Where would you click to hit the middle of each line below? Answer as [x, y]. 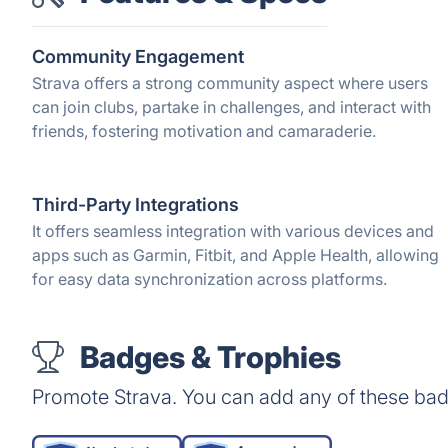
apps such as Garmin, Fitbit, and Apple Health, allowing [235, 255]
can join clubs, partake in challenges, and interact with [231, 107]
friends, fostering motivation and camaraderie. [204, 131]
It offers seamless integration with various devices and [233, 231]
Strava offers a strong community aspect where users [230, 83]
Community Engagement [138, 56]
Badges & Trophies [210, 357]
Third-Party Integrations [135, 204]
